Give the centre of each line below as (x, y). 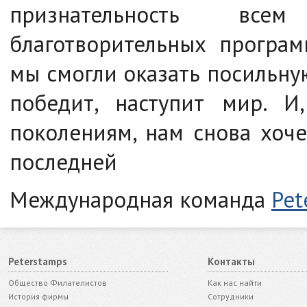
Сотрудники (230, 296)
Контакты (231, 261)
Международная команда (140, 199)
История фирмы (38, 296)
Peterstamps (38, 261)
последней (63, 161)
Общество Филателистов (58, 283)
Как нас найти (234, 283)
